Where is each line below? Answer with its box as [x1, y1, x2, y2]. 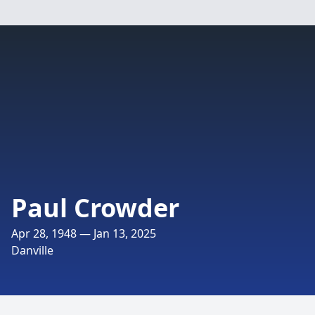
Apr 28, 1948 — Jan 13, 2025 [11, 226, 156, 241]
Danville [11, 243, 53, 258]
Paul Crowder [11, 191, 179, 225]
